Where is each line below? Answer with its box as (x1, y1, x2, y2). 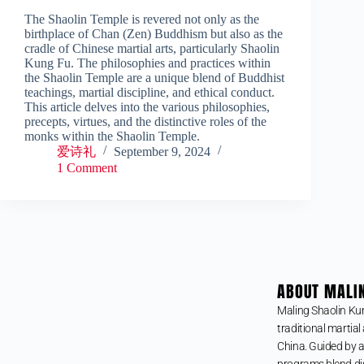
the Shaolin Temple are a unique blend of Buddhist (24, 71, 284, 85)
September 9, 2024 (114, 145, 210, 159)
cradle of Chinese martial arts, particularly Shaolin (24, 41, 279, 56)
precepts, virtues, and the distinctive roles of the (24, 115, 266, 129)
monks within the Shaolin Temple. (24, 129, 200, 144)
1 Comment (57, 161, 117, 175)
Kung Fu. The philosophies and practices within (24, 56, 271, 71)
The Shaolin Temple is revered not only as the (24, 12, 259, 27)
